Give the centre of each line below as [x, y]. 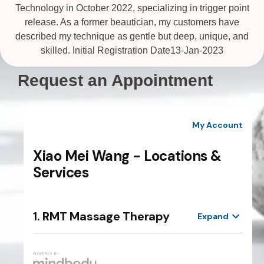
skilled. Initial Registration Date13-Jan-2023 [132, 51]
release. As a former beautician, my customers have [132, 22]
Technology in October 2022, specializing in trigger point [132, 8]
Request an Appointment [115, 81]
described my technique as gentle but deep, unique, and [132, 37]
